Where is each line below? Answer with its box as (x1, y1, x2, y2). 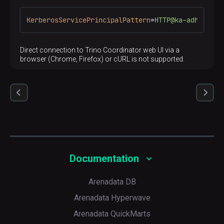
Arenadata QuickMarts (73, 209, 150, 219)
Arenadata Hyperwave (73, 193, 150, 203)
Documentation (69, 152, 139, 165)
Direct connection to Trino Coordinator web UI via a (20, 46, 179, 54)
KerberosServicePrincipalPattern (26, 15, 150, 25)
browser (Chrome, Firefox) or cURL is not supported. (20, 55, 184, 63)
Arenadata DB (88, 177, 136, 187)
